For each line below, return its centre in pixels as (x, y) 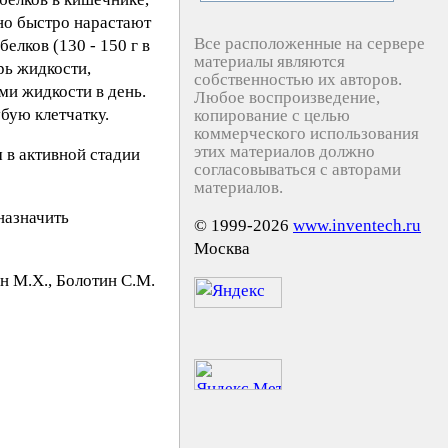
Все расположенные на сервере (309, 43)
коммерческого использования (306, 133)
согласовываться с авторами (297, 169)
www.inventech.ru (357, 225)
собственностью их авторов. (298, 79)
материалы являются (269, 61)
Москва (222, 248)
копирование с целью (272, 115)
